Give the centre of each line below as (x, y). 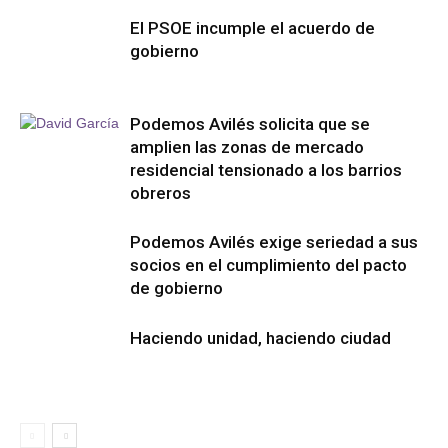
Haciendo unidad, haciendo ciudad (260, 338)
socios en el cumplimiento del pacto (268, 265)
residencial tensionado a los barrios (266, 170)
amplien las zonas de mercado (247, 147)
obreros (160, 193)
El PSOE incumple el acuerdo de (252, 28)
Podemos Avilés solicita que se (250, 124)
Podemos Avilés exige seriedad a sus (274, 242)
